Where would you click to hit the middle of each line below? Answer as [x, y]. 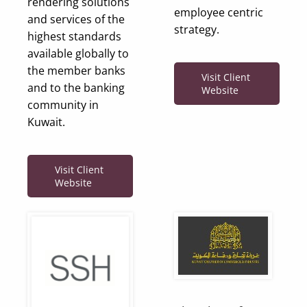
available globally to [78, 54]
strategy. [197, 29]
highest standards [74, 37]
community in [63, 105]
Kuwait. [46, 122]
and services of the [76, 20]
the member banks [76, 71]
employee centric [219, 12]
